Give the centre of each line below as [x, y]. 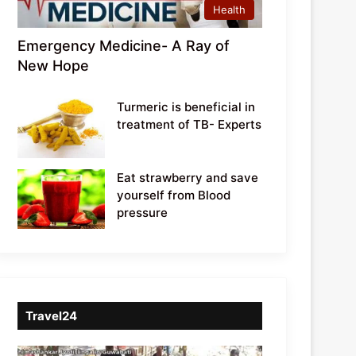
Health [229, 9]
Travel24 [52, 315]
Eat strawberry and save [188, 177]
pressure [143, 212]
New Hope [54, 65]
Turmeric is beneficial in [186, 106]
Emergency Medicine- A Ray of [124, 45]
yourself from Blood [174, 195]
